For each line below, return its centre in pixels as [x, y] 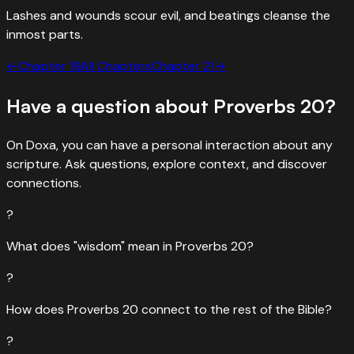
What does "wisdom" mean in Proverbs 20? [130, 246]
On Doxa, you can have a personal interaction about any [169, 145]
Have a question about [110, 105]
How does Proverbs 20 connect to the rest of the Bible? [169, 309]
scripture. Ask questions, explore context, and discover [167, 164]
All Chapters [116, 66]
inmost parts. [45, 34]
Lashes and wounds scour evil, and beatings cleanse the [168, 15]
